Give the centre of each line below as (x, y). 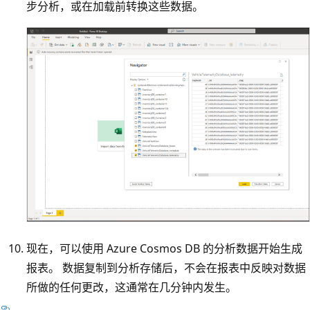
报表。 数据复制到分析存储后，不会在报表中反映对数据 (166, 268)
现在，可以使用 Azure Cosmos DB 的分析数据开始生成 (164, 249)
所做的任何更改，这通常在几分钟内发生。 (131, 288)
